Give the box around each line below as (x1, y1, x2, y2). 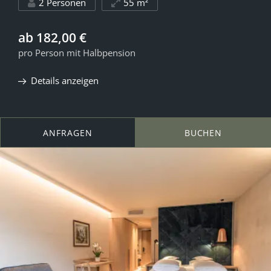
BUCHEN (184, 126, 223, 139)
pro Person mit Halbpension (18, 47, 135, 59)
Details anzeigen (31, 74, 99, 87)
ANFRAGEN (43, 126, 93, 139)
